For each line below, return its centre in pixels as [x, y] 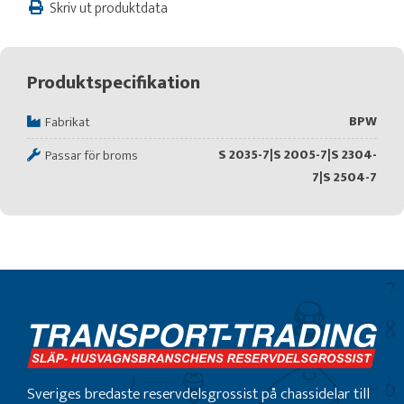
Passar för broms [92, 156]
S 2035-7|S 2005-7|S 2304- [298, 155]
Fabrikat [68, 122]
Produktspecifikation [114, 83]
